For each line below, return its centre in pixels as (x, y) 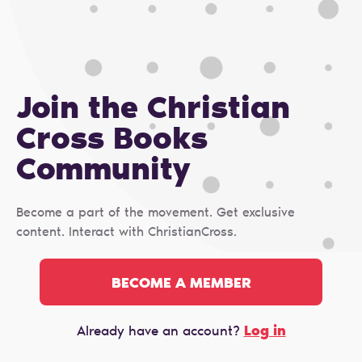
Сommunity (103, 173)
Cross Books (112, 142)
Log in (265, 331)
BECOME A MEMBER (181, 284)
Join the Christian (153, 111)
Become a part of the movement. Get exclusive (156, 214)
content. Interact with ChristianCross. (126, 233)
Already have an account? (160, 332)
